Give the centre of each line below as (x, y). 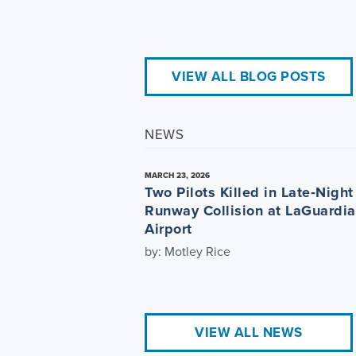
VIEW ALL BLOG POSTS (249, 76)
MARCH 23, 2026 (177, 175)
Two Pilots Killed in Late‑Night (249, 192)
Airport (168, 228)
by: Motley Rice (188, 251)
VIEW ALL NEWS (249, 332)
